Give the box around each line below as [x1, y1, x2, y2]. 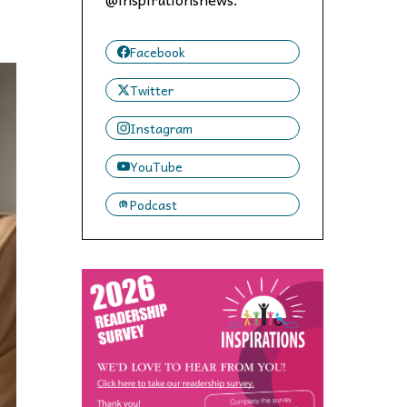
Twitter [130, 79, 174, 100]
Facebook [130, 41, 185, 62]
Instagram [130, 117, 193, 138]
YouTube [130, 155, 183, 176]
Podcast [130, 194, 177, 214]
